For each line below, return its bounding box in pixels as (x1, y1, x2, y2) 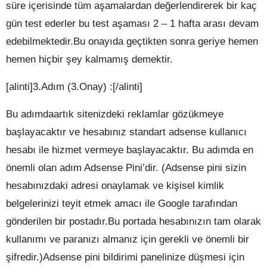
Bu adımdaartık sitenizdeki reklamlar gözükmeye (6, 108, 223, 120)
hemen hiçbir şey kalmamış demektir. (6, 54, 173, 66)
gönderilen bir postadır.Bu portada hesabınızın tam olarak (6, 216, 261, 228)
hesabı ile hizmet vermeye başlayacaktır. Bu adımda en (6, 144, 253, 156)
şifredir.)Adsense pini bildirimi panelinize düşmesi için (6, 252, 244, 263)
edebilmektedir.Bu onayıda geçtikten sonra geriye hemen (6, 36, 258, 48)
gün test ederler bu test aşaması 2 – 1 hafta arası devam (6, 18, 259, 30)
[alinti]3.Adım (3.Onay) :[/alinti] (6, 81, 142, 93)
